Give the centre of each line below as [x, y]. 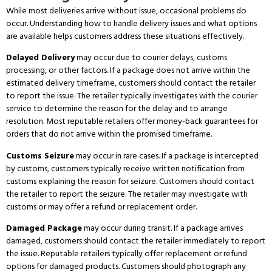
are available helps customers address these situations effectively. [125, 36]
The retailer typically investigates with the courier [166, 96]
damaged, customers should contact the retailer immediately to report [136, 241]
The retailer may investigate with [187, 194]
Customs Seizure [40, 155]
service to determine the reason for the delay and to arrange [117, 109]
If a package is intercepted [209, 155]
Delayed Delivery [40, 58]
